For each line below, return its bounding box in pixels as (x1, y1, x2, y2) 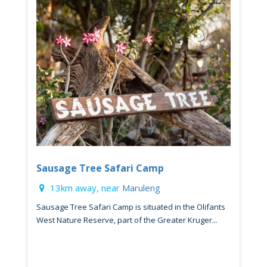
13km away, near (48, 181, 122, 194)
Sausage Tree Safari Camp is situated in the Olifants (36, 201, 225, 212)
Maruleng (122, 181, 160, 194)
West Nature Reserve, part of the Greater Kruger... (36, 214, 218, 225)
